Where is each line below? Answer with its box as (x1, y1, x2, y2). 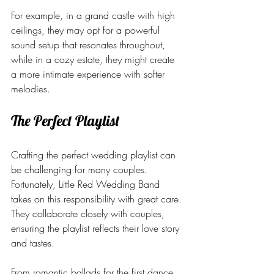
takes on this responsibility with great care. (11, 192, 185, 206)
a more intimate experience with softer (11, 67, 168, 81)
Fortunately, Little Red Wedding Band (11, 177, 163, 191)
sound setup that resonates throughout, (11, 38, 168, 51)
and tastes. (11, 236, 54, 250)
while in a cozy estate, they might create (11, 53, 177, 66)
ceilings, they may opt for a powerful (11, 23, 163, 37)
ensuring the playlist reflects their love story (11, 221, 182, 235)
